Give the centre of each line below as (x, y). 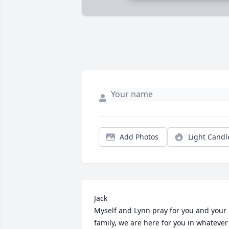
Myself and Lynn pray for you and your (160, 211)
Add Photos (139, 137)
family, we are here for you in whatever (161, 223)
